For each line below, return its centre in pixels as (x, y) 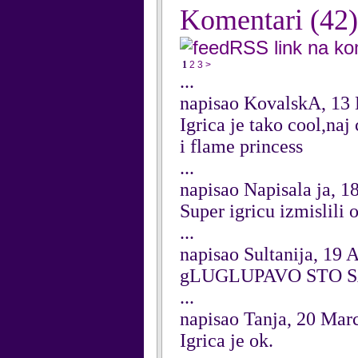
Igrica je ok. (227, 340)
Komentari (245, 20)
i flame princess (241, 146)
